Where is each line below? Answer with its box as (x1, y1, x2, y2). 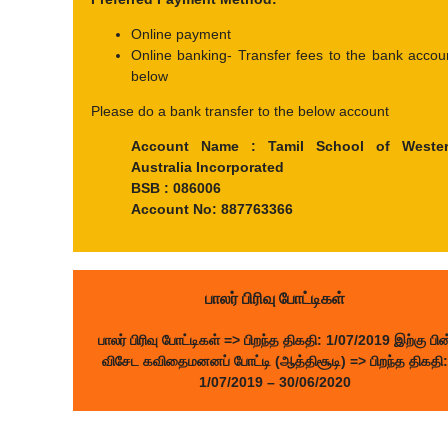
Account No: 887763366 (131, 201, 293, 217)
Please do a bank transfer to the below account (91, 103, 389, 119)
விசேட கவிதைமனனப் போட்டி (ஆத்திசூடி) (101, 353, 346, 369)
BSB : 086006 (131, 180, 221, 196)
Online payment (131, 26, 231, 42)
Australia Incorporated (131, 159, 284, 175)
